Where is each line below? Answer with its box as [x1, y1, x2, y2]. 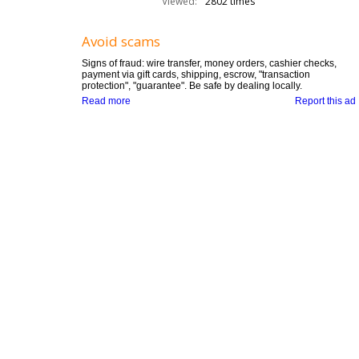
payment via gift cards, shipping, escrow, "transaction [82, 69, 310, 80]
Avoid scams [82, 32, 160, 50]
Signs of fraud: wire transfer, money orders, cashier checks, [82, 58, 337, 69]
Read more [82, 95, 131, 107]
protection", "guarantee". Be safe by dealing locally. [82, 80, 302, 91]
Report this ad [295, 95, 356, 107]
